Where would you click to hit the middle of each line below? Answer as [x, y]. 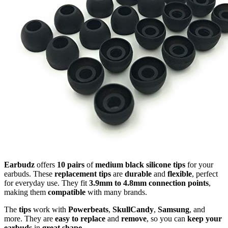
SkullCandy [133, 210]
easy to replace [80, 219]
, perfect [205, 174]
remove [134, 219]
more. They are [30, 219]
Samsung [174, 210]
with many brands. [116, 192]
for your [199, 165]
